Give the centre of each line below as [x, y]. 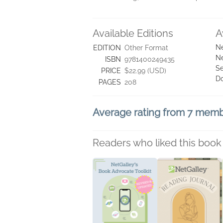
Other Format [146, 48]
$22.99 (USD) [145, 71]
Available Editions [133, 33]
